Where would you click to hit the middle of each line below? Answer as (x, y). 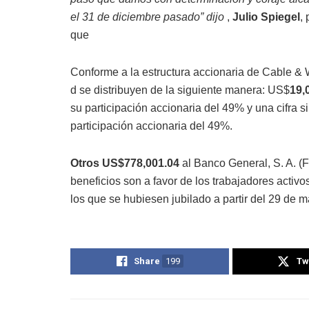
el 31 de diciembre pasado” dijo (149, 17)
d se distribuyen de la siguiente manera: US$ (180, 90)
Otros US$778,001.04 (126, 163)
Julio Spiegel (266, 17)
